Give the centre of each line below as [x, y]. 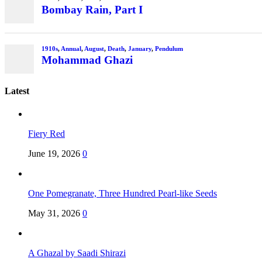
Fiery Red [46, 134]
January [139, 48]
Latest [17, 91]
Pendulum [169, 48]
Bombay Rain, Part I [92, 10]
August [94, 48]
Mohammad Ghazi [87, 60]
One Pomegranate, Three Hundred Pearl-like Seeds [123, 194]
